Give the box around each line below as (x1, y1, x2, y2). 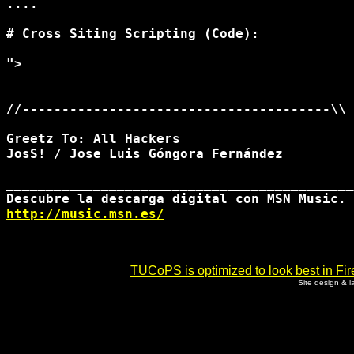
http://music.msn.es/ (6, 206, 164, 221)
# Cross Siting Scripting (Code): (6, 26, 259, 41)
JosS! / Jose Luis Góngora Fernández (6, 146, 283, 161)
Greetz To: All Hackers (6, 131, 180, 146)
